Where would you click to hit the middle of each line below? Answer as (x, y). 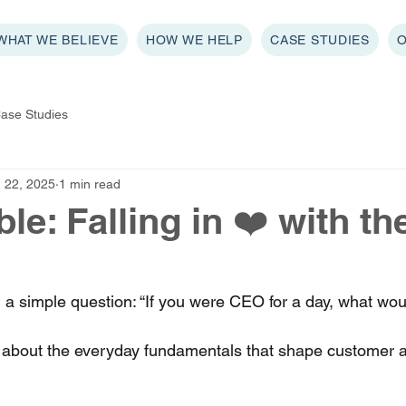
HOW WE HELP (194, 40)
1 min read (90, 184)
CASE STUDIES (320, 40)
